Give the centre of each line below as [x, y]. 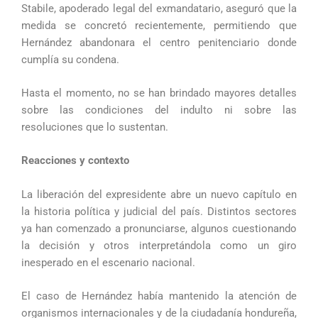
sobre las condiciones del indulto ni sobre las [159, 110]
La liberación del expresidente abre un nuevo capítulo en [159, 194]
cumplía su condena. [70, 59]
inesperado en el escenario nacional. [108, 262]
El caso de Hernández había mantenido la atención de [159, 296]
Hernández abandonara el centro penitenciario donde [159, 42]
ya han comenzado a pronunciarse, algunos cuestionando [159, 228]
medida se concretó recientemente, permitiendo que [159, 25]
